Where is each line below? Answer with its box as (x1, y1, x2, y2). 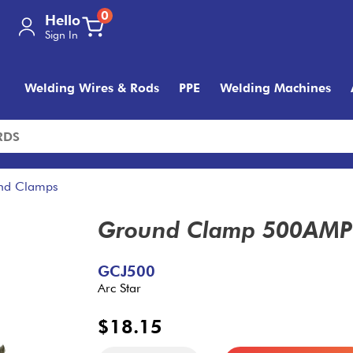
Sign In (45, 28, 78, 41)
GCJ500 (98, 262, 155, 281)
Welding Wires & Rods (24, 80, 159, 95)
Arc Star (98, 281, 141, 295)
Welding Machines (220, 80, 331, 95)
